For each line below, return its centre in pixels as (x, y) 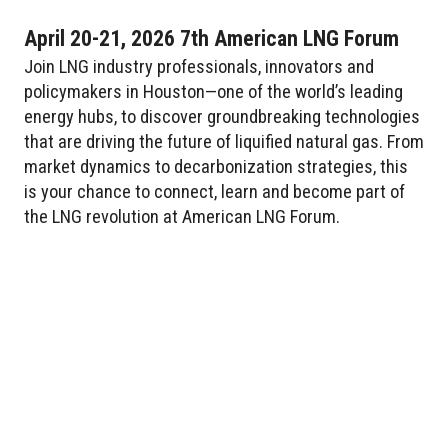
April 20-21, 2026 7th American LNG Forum (211, 39)
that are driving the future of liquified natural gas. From (224, 142)
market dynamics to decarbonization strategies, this (216, 167)
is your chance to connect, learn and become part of (214, 192)
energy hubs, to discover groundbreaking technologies (222, 117)
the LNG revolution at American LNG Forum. (182, 217)
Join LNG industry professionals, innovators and (199, 67)
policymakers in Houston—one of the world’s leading (213, 92)
